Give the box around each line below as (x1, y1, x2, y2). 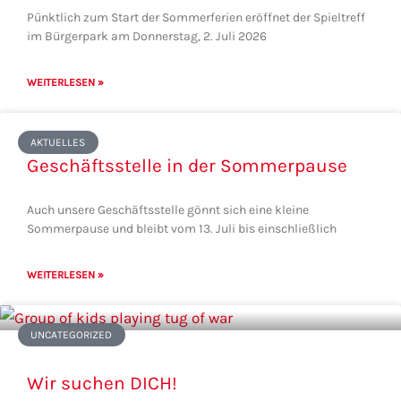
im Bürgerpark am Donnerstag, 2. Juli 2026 (27, 28, 267, 44)
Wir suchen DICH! (27, 371, 177, 394)
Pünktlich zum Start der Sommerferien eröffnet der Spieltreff (27, 9, 365, 25)
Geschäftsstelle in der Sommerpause (27, 154, 347, 176)
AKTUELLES (30, 136, 86, 149)
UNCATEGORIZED (30, 328, 113, 342)
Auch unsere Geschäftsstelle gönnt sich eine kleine (27, 201, 309, 218)
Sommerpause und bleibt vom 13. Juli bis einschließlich (27, 220, 337, 236)
